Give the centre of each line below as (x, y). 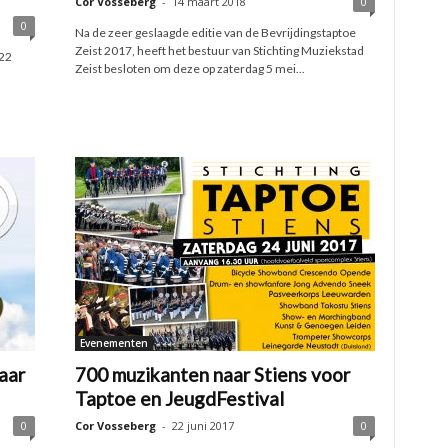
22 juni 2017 (202, 425)
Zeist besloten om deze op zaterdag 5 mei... (189, 68)
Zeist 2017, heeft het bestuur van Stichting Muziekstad (219, 50)
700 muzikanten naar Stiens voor (212, 374)
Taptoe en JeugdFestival (179, 398)
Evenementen (113, 343)
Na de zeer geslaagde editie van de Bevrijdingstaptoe (215, 32)
